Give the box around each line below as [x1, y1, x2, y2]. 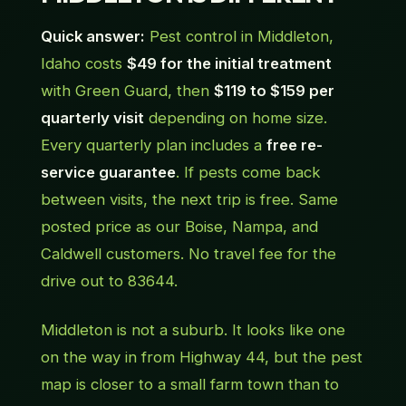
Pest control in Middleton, [144, 27, 333, 46]
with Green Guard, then [40, 82, 214, 101]
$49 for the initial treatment [126, 54, 332, 73]
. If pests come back [175, 163, 321, 182]
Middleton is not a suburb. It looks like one [40, 321, 345, 340]
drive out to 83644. [40, 272, 178, 291]
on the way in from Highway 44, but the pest [40, 348, 362, 367]
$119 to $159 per [213, 82, 334, 101]
